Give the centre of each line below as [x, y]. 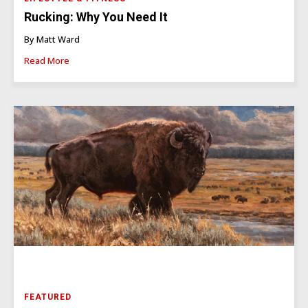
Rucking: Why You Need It [96, 17]
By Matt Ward [52, 39]
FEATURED [48, 297]
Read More [47, 60]
